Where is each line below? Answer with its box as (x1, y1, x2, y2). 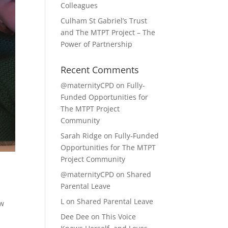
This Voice (102, 212, 136, 221)
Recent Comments (61, 64, 139, 76)
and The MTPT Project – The (61, 27, 156, 37)
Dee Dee (61, 212, 90, 221)
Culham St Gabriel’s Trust (61, 16, 148, 25)
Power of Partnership (61, 39, 133, 49)
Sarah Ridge (61, 131, 102, 140)
